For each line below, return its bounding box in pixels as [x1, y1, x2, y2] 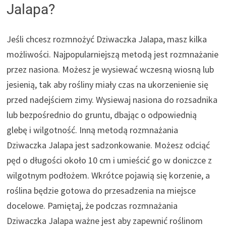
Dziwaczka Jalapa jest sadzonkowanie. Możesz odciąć [7, 139, 210, 151]
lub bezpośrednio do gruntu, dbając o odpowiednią [7, 109, 197, 121]
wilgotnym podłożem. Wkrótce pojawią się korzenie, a [7, 169, 210, 182]
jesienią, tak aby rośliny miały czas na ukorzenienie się [7, 79, 209, 91]
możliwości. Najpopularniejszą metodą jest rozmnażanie [7, 48, 219, 61]
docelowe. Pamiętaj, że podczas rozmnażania [7, 200, 178, 212]
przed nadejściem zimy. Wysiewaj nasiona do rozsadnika [7, 94, 218, 106]
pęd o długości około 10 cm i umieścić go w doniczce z [7, 154, 212, 166]
